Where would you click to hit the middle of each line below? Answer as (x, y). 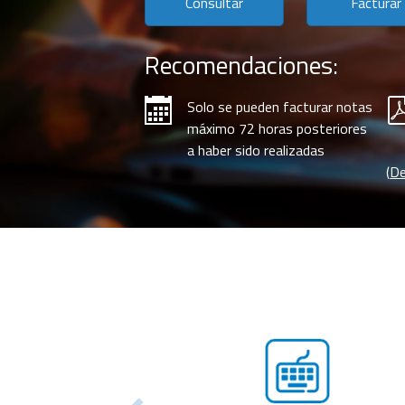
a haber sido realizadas (256, 150)
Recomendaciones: (241, 65)
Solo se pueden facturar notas (280, 107)
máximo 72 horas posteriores (277, 128)
